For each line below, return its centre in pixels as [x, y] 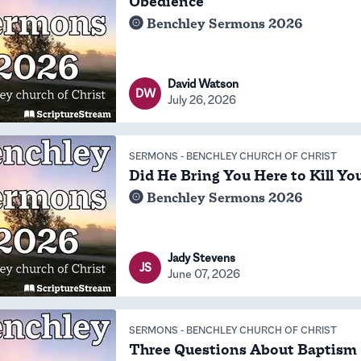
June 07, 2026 [204, 274]
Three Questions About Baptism [243, 350]
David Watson [203, 83]
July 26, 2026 [202, 100]
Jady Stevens [201, 257]
